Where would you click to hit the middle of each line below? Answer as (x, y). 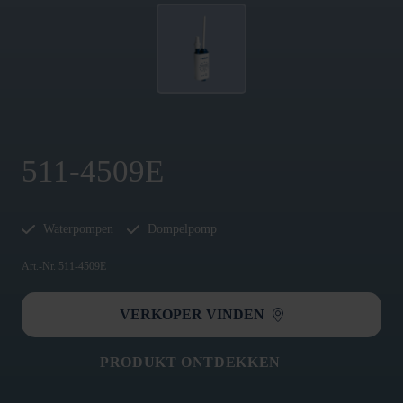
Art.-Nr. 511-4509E (64, 266)
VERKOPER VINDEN (193, 314)
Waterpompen (76, 229)
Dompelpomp (181, 229)
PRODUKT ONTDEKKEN (190, 362)
